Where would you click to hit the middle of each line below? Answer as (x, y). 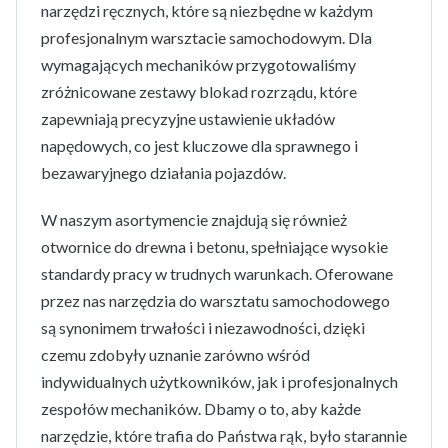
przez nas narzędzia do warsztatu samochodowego (215, 300)
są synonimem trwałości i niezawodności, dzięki (203, 327)
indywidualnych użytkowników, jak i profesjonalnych (219, 381)
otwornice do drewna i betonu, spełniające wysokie (214, 246)
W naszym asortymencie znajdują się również (194, 219)
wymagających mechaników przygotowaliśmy (198, 64)
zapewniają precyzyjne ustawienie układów (188, 118)
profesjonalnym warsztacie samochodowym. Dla (206, 37)
